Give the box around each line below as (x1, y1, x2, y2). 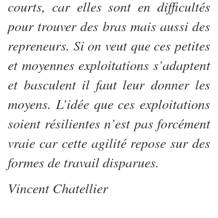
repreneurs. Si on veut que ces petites (8, 36, 210, 55)
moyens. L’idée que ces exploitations (8, 94, 210, 113)
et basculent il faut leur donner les (8, 75, 210, 94)
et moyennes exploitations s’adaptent (8, 55, 210, 74)
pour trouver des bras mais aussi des (8, 17, 210, 36)
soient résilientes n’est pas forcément (8, 114, 210, 133)
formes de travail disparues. (8, 153, 163, 172)
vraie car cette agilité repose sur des (8, 133, 210, 152)
